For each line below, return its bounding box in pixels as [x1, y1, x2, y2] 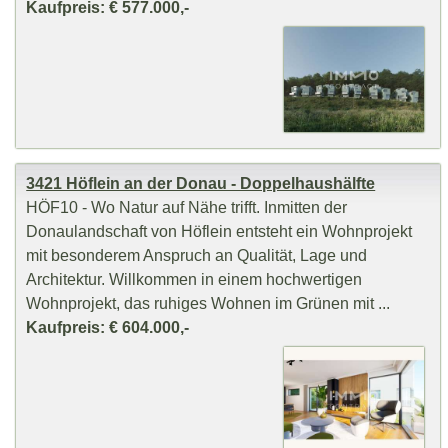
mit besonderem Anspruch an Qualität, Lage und [26, 246, 368, 265]
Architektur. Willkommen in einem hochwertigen [26, 270, 363, 289]
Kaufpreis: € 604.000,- [26, 318, 190, 337]
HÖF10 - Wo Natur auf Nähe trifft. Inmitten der [26, 198, 348, 217]
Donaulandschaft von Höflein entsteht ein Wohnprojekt [26, 222, 413, 241]
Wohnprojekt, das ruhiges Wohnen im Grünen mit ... [26, 294, 391, 313]
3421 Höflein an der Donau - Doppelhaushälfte [26, 174, 376, 193]
